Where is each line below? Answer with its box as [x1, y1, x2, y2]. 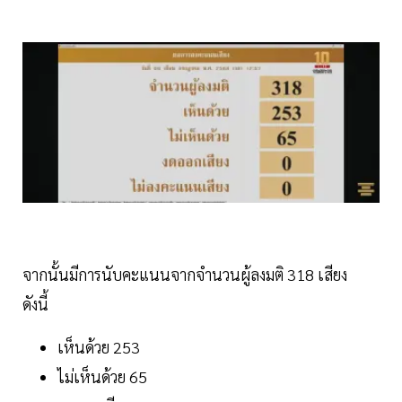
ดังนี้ [22, 293, 52, 315]
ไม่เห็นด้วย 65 [57, 366, 147, 388]
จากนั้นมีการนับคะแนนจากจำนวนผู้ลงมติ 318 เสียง [22, 264, 347, 285]
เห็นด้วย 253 [57, 336, 140, 358]
